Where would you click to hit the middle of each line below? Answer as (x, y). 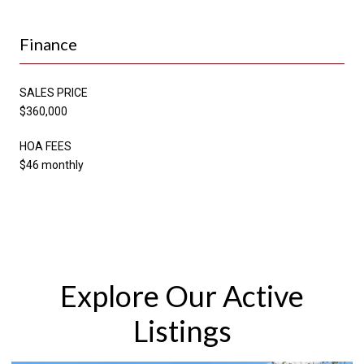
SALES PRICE (54, 92)
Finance (48, 43)
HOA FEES (45, 146)
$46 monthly (52, 165)
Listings (182, 330)
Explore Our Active (182, 295)
